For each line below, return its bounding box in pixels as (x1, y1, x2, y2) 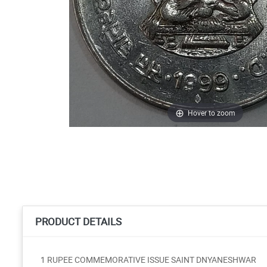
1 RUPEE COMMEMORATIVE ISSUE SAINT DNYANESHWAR (41, 253, 256, 265)
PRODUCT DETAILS (35, 214, 122, 228)
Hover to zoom (188, 107, 236, 117)
